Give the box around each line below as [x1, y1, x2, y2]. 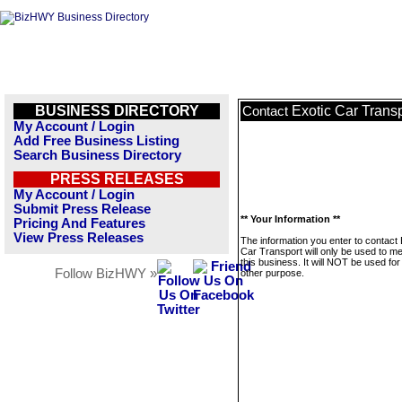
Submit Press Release [13, 202, 151, 216]
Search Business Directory [13, 148, 181, 162]
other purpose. [240, 267, 304, 278]
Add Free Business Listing [13, 134, 179, 148]
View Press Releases [13, 231, 144, 245]
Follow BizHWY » [55, 267, 157, 281]
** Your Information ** [240, 214, 340, 224]
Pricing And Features [13, 216, 145, 231]
